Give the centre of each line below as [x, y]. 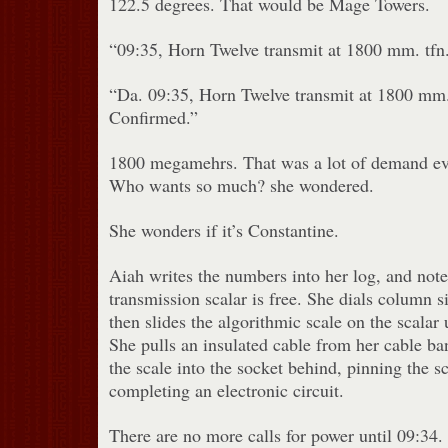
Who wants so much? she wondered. [241, 184]
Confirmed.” [153, 116]
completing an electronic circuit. [226, 389]
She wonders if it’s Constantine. [223, 229]
